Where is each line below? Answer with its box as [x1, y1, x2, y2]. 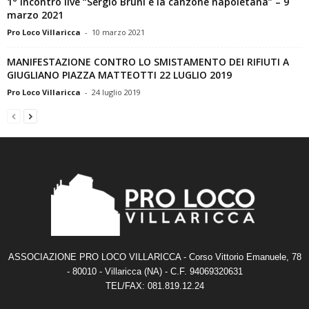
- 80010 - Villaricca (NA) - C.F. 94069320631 [66, 266, 243, 277]
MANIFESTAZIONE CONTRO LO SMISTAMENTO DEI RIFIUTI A [7, 54, 289, 68]
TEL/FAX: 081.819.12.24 [105, 280, 204, 291]
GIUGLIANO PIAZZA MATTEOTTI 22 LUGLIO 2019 [7, 68, 232, 81]
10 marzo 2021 [92, 26, 145, 37]
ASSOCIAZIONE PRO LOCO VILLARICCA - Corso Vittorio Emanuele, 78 [8, 251, 301, 262]
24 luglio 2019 [92, 86, 141, 97]
